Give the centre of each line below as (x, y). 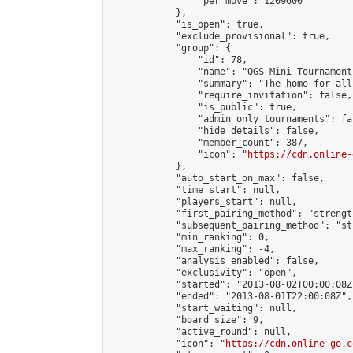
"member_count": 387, (209, 143)
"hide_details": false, (214, 131)
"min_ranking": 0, (190, 237)
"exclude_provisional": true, (220, 36)
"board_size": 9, (187, 320)
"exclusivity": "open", (203, 273)
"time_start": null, (195, 190)
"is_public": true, (203, 107)
